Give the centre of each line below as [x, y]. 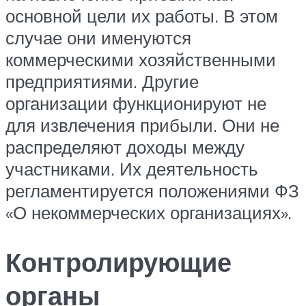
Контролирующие [119, 262]
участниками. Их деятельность [132, 169]
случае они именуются [98, 38]
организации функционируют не [136, 103]
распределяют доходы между [125, 147]
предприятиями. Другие [102, 82]
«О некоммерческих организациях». [149, 213]
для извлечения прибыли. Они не [142, 125]
